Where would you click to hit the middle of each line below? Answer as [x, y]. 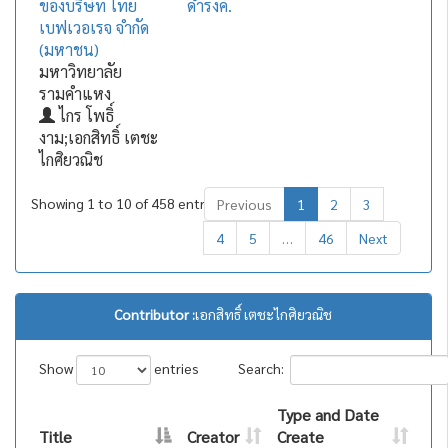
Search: [261, 367]
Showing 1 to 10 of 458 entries [126, 203]
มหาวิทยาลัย [80, 71]
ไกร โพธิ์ [84, 115]
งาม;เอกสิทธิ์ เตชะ [98, 137]
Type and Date [327, 414]
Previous [244, 204]
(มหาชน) [68, 49]
